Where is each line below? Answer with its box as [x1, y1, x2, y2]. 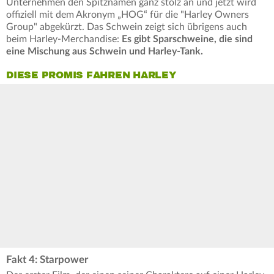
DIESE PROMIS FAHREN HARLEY [6, 69, 176, 82]
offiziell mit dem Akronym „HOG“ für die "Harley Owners [6, 10, 249, 20]
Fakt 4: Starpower [6, 254, 88, 265]
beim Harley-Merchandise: [6, 34, 119, 45]
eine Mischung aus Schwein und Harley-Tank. [6, 46, 203, 57]
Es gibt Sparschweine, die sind [119, 34, 253, 45]
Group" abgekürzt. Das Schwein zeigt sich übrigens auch [6, 22, 247, 32]
